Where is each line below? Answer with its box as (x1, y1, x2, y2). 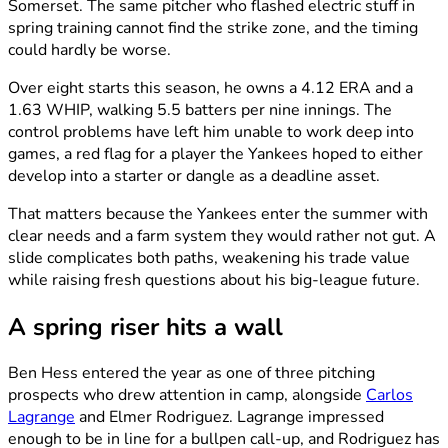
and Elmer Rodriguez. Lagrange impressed (75, 406, 384, 429)
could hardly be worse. (8, 38, 171, 61)
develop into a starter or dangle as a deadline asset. (8, 164, 380, 187)
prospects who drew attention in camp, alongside (8, 384, 366, 407)
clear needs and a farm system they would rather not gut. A (8, 224, 436, 247)
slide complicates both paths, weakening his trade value (8, 246, 410, 269)
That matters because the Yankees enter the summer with (8, 202, 428, 225)
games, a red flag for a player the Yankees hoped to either (8, 142, 423, 165)
